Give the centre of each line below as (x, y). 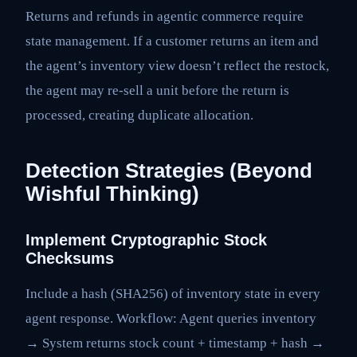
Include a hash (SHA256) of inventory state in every (173, 293)
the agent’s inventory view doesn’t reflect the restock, (177, 65)
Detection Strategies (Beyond (169, 170)
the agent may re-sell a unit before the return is (157, 90)
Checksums (70, 258)
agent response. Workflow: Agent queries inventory (171, 318)
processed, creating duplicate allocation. (139, 115)
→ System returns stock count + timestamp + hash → (175, 343)
